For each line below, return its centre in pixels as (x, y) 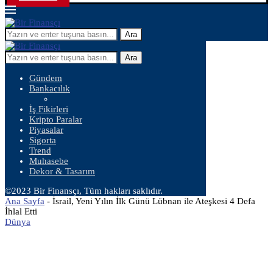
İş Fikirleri (49, 109)
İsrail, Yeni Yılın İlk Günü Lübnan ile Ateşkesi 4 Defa (154, 201)
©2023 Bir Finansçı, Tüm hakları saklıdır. (84, 191)
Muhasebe (49, 161)
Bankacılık (50, 88)
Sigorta (43, 140)
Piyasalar (46, 130)
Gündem (46, 78)
